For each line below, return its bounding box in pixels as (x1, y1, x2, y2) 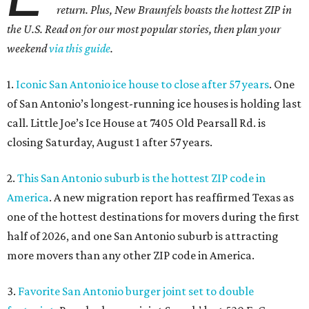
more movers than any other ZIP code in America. (7, 248, 255, 262)
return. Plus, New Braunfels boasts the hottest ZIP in (57, 3, 292, 17)
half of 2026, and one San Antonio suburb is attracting (7, 229, 279, 243)
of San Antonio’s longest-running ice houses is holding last (7, 97, 301, 110)
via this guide (49, 41, 110, 55)
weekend (7, 41, 49, 55)
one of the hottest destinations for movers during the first (7, 210, 299, 223)
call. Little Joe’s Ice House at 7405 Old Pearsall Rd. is (7, 116, 266, 130)
